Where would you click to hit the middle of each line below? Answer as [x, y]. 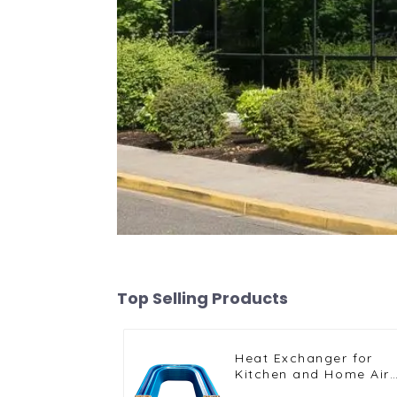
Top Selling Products [202, 299]
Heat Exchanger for [304, 358]
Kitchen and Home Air [312, 374]
